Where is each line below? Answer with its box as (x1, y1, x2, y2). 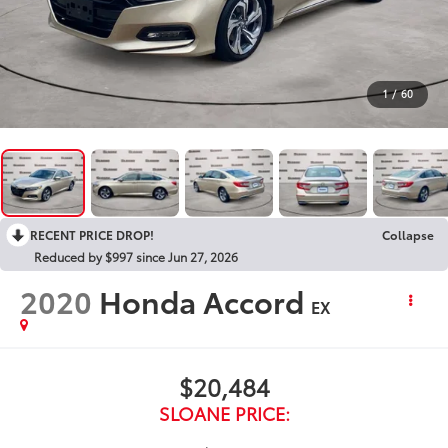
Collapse (382, 225, 434, 243)
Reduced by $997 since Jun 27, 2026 (34, 247, 238, 265)
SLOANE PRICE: (158, 399, 290, 426)
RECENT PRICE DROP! (30, 225, 154, 243)
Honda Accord (99, 278, 305, 322)
